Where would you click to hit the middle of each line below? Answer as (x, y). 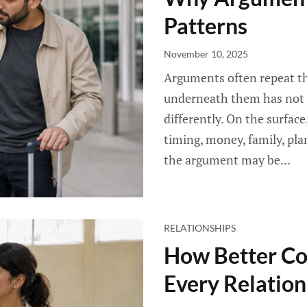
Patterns (206, 26)
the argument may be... (227, 160)
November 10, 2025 (206, 54)
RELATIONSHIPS (200, 228)
